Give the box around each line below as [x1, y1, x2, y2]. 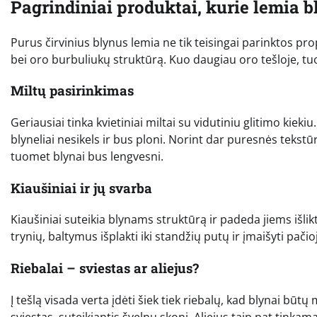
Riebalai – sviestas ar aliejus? [11, 259, 199, 277]
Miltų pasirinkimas [11, 81, 134, 100]
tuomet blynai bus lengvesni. [11, 149, 163, 165]
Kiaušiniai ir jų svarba [11, 178, 152, 197]
